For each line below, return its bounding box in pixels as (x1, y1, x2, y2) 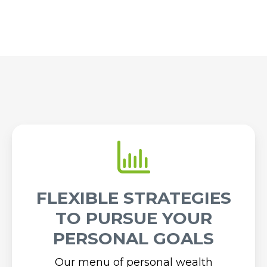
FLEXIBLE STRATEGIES (36, 187, 231, 208)
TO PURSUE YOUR (55, 207, 212, 228)
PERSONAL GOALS (53, 228, 214, 249)
